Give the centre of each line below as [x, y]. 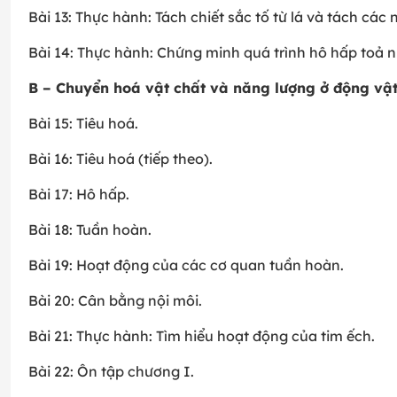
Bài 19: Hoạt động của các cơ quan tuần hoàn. [186, 265]
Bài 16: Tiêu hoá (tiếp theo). [121, 159]
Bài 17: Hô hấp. [79, 195]
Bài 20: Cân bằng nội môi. [115, 301]
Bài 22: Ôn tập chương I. [111, 372]
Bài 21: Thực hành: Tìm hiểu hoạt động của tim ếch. [202, 336]
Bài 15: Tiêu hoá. [83, 124]
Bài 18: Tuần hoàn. [90, 230]
